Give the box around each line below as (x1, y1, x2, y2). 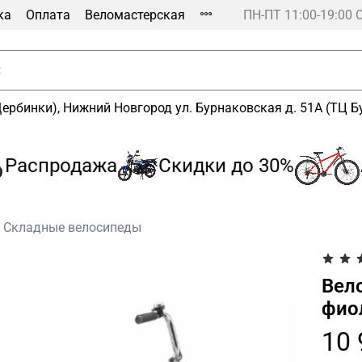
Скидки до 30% (138, 154, 275, 177)
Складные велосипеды (2, 220, 141, 236)
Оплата (26, 6, 70, 23)
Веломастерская (85, 6, 185, 23)
